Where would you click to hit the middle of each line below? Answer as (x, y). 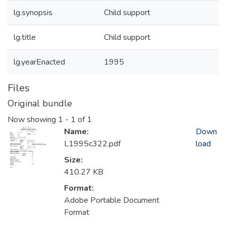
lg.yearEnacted (39, 62)
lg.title (25, 37)
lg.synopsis (33, 13)
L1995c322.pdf (92, 144)
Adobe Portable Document (112, 201)
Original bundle (40, 103)
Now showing (33, 120)
